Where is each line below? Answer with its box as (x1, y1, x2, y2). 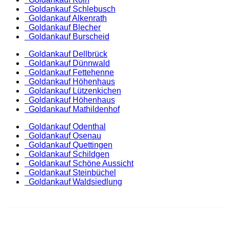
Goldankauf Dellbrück (25, 49, 107, 58)
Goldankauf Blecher (25, 22, 101, 32)
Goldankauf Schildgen (25, 149, 109, 158)
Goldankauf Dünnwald (25, 58, 110, 67)
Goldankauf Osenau (25, 131, 101, 140)
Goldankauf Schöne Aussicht (25, 158, 133, 168)
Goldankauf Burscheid (25, 32, 109, 41)
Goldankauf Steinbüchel (25, 168, 116, 177)
